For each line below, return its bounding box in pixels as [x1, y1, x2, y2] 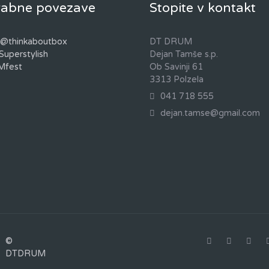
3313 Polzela [150, 74, 204, 85]
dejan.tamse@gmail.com [160, 108, 260, 119]
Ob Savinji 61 [150, 62, 203, 73]
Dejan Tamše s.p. [150, 49, 218, 60]
